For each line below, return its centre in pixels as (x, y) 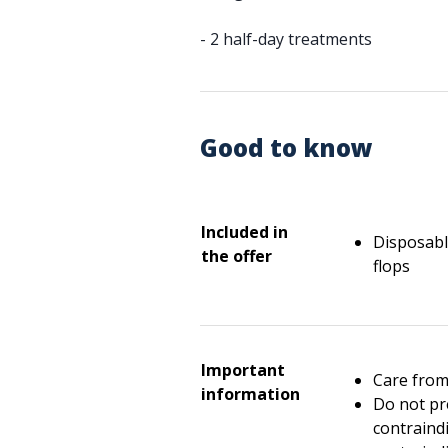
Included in (244, 232)
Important (243, 370)
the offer (236, 256)
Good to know (286, 147)
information (250, 394)
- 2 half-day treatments (286, 39)
